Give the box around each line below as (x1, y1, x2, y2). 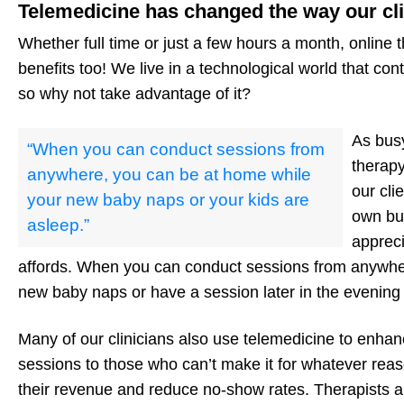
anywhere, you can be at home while (27, 165, 311, 185)
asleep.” (27, 216, 89, 235)
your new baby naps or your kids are (27, 190, 309, 210)
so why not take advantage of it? (18, 85, 251, 104)
